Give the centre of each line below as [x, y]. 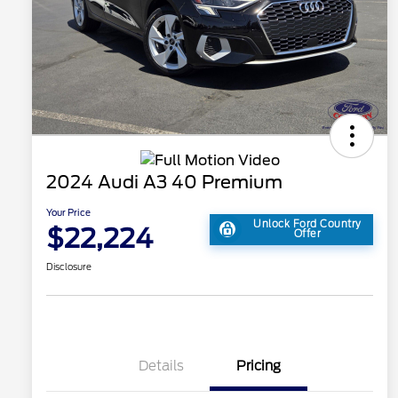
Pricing [259, 366]
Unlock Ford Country [307, 224]
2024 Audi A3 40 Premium [164, 183]
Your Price [68, 213]
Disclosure [69, 267]
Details [161, 366]
